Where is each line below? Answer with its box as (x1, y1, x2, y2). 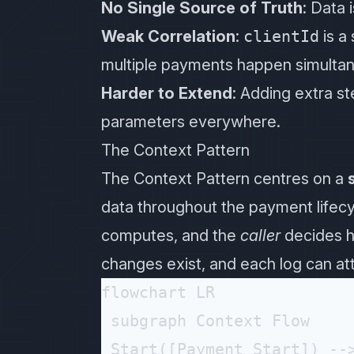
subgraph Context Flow (101, 311, 310, 330)
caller (240, 226, 281, 245)
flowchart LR (101, 283, 215, 302)
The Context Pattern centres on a (101, 169, 348, 188)
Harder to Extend (101, 84, 232, 103)
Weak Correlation (101, 27, 235, 46)
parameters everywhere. (101, 112, 281, 131)
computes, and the (101, 226, 240, 245)
